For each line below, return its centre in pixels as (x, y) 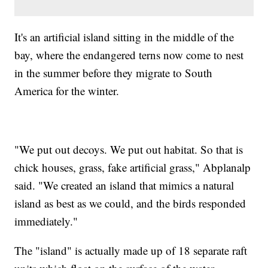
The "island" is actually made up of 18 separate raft (131, 250)
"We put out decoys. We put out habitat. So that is (129, 149)
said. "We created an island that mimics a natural (124, 185)
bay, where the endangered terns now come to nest (129, 54)
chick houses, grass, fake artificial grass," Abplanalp (133, 167)
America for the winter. (67, 90)
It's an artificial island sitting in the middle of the (124, 36)
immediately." (46, 221)
